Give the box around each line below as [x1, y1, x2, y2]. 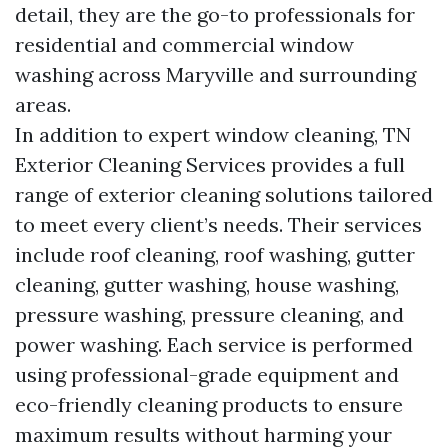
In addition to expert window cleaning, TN [15, 122, 411, 147]
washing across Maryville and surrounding [15, 62, 416, 87]
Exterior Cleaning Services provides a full [15, 152, 405, 177]
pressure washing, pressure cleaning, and [15, 302, 404, 327]
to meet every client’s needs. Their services [15, 212, 422, 237]
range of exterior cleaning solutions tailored [15, 182, 433, 207]
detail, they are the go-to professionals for [15, 2, 415, 27]
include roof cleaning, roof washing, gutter [15, 242, 415, 267]
